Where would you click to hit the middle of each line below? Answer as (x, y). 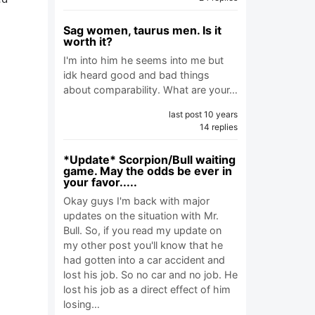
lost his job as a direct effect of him (147, 289)
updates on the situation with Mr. (141, 216)
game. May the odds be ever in (148, 171)
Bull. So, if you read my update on (142, 230)
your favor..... (100, 182)
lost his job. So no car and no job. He (150, 275)
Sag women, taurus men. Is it (142, 30)
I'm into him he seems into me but (143, 60)
